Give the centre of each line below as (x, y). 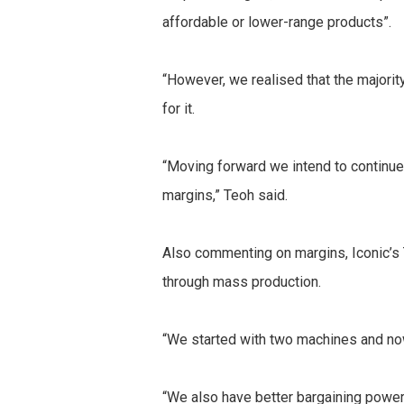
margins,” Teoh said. (225, 195)
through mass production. (242, 282)
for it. (179, 109)
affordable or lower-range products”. (277, 22)
